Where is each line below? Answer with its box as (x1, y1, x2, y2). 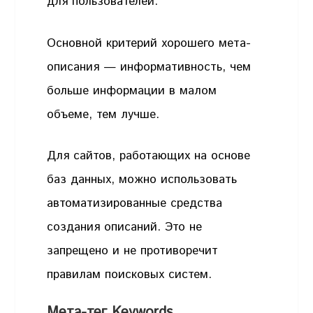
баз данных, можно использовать (47, 171, 238, 189)
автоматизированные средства (47, 195, 223, 212)
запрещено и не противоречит (47, 242, 219, 260)
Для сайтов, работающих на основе (47, 147, 251, 165)
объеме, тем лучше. (47, 105, 160, 123)
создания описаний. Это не (47, 219, 203, 236)
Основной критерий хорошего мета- (47, 34, 252, 52)
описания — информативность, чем (47, 58, 252, 75)
